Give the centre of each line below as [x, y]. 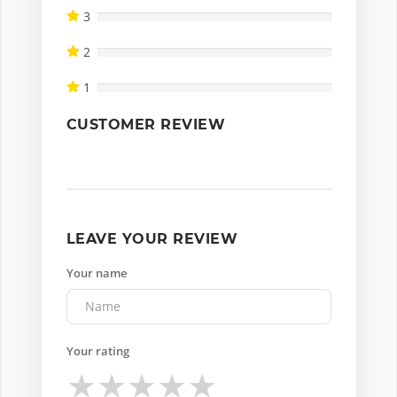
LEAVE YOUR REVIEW [152, 238]
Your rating [98, 350]
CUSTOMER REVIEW [146, 124]
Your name [97, 272]
